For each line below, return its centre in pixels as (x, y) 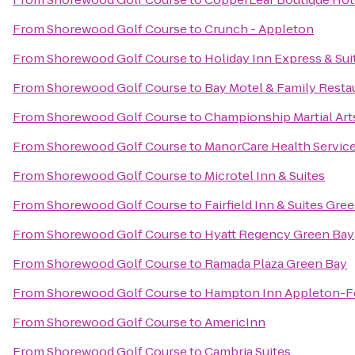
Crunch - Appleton (259, 29)
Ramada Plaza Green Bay (276, 263)
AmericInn (235, 322)
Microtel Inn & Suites (265, 176)
